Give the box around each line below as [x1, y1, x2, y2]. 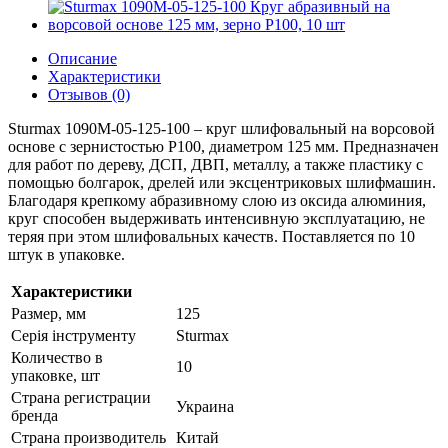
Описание [48, 50, 117, 67]
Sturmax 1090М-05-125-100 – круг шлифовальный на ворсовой [8, 120, 435, 137]
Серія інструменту [11, 327, 136, 344]
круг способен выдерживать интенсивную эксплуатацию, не [8, 210, 425, 227]
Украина [176, 398, 234, 415]
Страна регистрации [11, 389, 151, 406]
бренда [11, 407, 58, 424]
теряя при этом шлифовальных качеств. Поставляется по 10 [8, 228, 415, 245]
